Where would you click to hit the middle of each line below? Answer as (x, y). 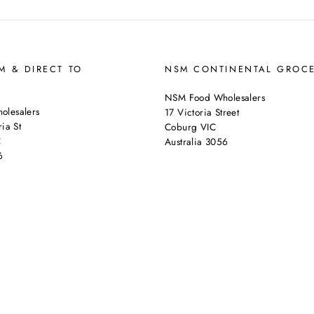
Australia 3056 (197, 142)
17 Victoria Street (202, 112)
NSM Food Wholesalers (215, 97)
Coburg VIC (190, 127)
